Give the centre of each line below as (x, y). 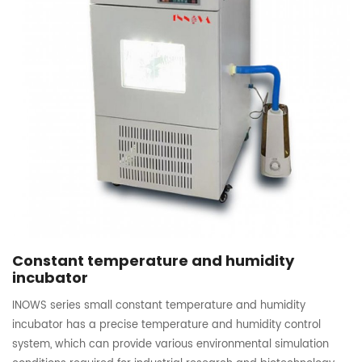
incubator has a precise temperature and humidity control (166, 325)
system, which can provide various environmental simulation (170, 344)
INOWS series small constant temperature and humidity (159, 305)
